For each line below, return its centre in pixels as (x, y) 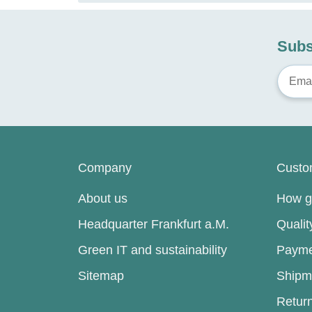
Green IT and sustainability (153, 250)
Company (105, 168)
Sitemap (101, 276)
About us (103, 199)
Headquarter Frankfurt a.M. (154, 225)
